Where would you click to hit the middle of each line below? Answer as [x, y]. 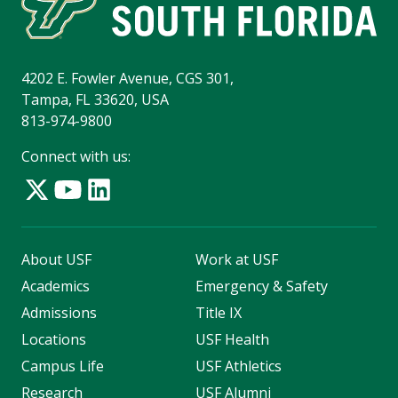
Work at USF [236, 260]
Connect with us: [76, 157]
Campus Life [63, 366]
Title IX [218, 313]
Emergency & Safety [261, 287]
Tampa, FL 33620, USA [95, 100]
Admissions [59, 313]
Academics [56, 287]
